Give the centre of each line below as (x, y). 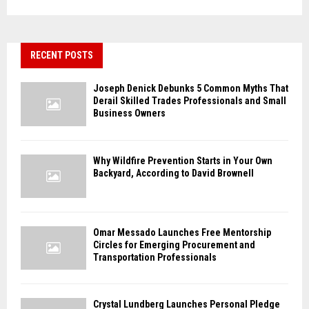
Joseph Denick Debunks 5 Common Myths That (191, 89)
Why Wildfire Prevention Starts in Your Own (183, 160)
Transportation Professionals (155, 257)
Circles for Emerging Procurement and (174, 245)
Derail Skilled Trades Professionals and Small (190, 101)
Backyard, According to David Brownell (173, 173)
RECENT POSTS (62, 56)
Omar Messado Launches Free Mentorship (182, 232)
